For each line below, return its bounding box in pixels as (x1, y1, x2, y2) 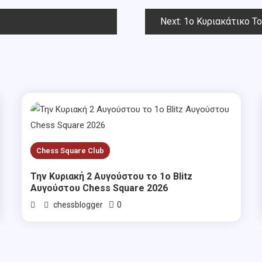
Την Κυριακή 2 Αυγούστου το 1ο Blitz (30, 170, 193, 182)
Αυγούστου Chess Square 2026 (30, 182, 168, 194)
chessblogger (53, 199, 104, 209)
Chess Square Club (36, 146, 105, 155)
